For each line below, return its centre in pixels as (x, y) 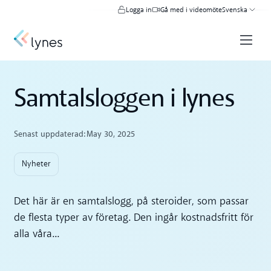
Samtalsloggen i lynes (124, 99)
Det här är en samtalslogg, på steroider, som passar (132, 201)
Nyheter (37, 165)
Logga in (139, 10)
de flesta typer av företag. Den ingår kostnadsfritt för (134, 218)
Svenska (234, 10)
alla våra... (37, 234)
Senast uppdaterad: (50, 135)
